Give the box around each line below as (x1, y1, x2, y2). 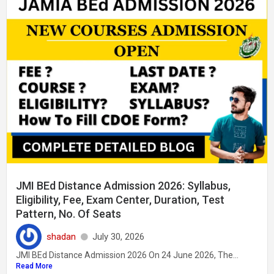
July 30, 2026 (92, 231, 144, 242)
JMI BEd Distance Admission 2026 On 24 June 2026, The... (16, 250, 239, 261)
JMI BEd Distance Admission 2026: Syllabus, (16, 179, 231, 193)
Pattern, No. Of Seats (16, 207, 121, 221)
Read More (16, 262, 53, 271)
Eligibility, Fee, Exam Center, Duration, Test (16, 193, 224, 207)
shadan (46, 231, 76, 242)
